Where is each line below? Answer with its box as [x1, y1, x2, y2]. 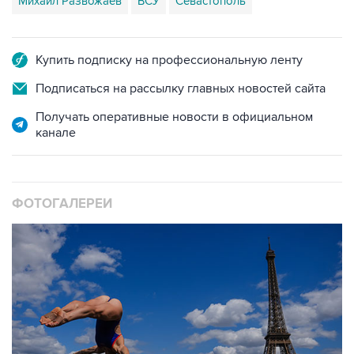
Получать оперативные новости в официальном [36, 109, 313, 125]
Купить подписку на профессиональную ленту [36, 52, 303, 68]
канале [36, 125, 76, 141]
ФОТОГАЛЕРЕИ [12, 196, 112, 212]
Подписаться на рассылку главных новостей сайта [36, 81, 326, 96]
